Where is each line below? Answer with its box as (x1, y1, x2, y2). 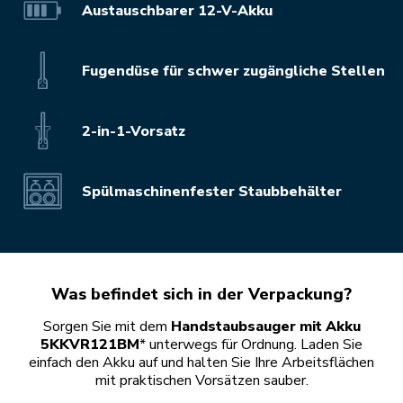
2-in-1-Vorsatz (82, 121, 185, 141)
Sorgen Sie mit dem (42, 317, 171, 337)
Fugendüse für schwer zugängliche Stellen (82, 60, 385, 81)
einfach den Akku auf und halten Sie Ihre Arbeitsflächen (29, 353, 374, 373)
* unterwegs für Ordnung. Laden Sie (139, 335, 363, 355)
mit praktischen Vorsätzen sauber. (94, 371, 309, 391)
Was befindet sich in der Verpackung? (51, 283, 352, 306)
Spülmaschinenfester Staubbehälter (82, 181, 342, 201)
